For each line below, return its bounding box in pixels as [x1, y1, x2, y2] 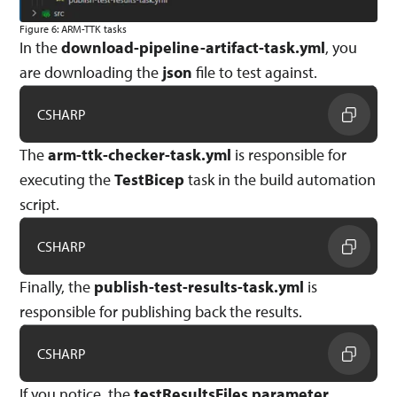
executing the [19, 168, 115, 190]
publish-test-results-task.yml [94, 276, 305, 297]
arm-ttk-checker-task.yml [48, 144, 232, 165]
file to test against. [192, 61, 318, 82]
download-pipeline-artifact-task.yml [61, 36, 326, 58]
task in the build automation [184, 168, 377, 190]
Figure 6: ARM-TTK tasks [19, 21, 128, 35]
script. [19, 193, 60, 214]
